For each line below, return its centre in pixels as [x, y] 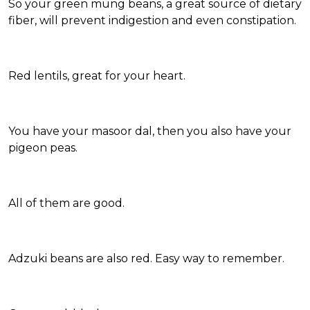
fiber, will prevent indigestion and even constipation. [152, 21]
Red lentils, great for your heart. [97, 76]
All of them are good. [66, 203]
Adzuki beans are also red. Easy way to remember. [146, 259]
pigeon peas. [43, 148]
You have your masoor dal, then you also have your [150, 131]
